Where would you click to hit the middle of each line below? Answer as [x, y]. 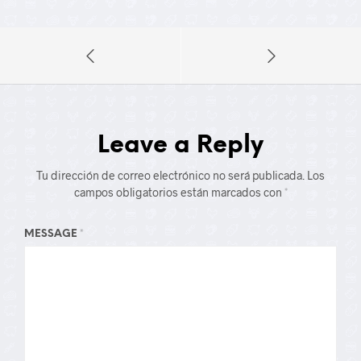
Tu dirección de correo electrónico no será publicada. [170, 175]
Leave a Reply [180, 146]
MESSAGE [52, 234]
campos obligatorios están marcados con [179, 192]
